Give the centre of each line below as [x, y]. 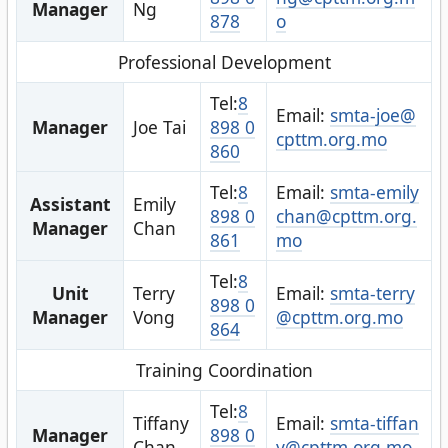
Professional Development [224, 61]
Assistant [70, 203]
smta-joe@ [372, 114]
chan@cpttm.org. [346, 215]
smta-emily [374, 191]
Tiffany [160, 422]
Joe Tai [159, 126]
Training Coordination [224, 369]
